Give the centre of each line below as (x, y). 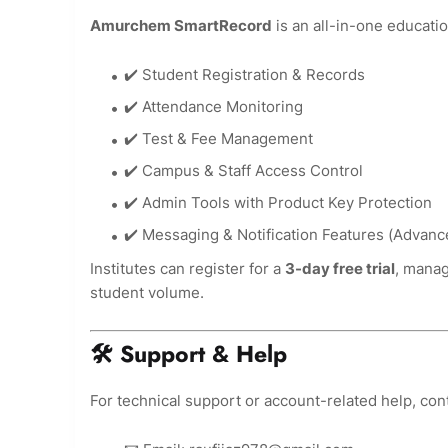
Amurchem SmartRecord (181, 26)
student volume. (147, 293)
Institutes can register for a (187, 269)
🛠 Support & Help (188, 353)
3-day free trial (340, 269)
